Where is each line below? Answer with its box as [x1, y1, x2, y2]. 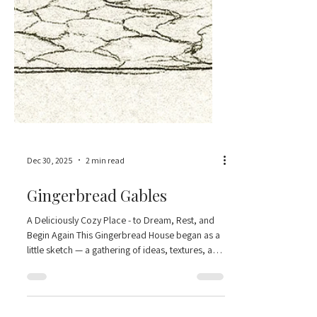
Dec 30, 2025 [27, 232, 73, 243]
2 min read [86, 232, 125, 243]
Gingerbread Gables [27, 263, 167, 284]
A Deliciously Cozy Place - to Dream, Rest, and [27, 292, 214, 304]
